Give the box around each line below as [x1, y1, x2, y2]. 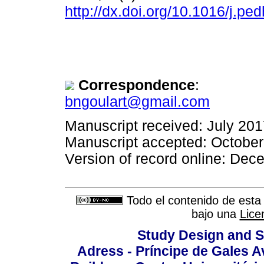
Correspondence [78, 77, 195, 94]
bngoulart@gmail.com [65, 94, 210, 110]
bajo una [191, 207, 240, 221]
